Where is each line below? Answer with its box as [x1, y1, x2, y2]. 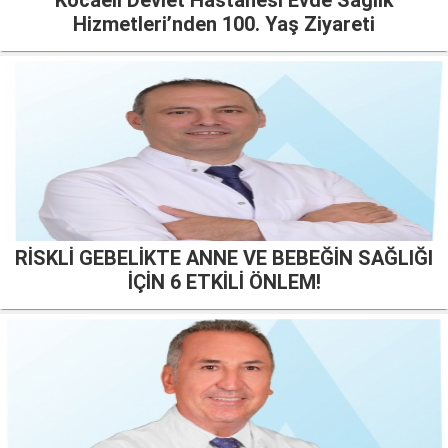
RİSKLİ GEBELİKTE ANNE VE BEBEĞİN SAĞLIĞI [15, 246, 433, 271]
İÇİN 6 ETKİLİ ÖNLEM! [127, 270, 321, 295]
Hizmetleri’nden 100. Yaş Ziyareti [73, 12, 375, 37]
